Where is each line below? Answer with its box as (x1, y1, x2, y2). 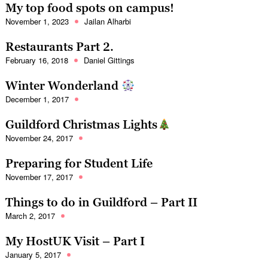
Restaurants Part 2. (5, 40, 114, 54)
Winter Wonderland (5, 79, 121, 93)
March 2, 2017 (5, 210, 55, 222)
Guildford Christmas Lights (5, 118, 157, 132)
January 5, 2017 (5, 249, 61, 261)
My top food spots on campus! (5, 1, 174, 15)
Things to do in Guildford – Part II (5, 196, 197, 209)
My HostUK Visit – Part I (5, 234, 145, 248)
